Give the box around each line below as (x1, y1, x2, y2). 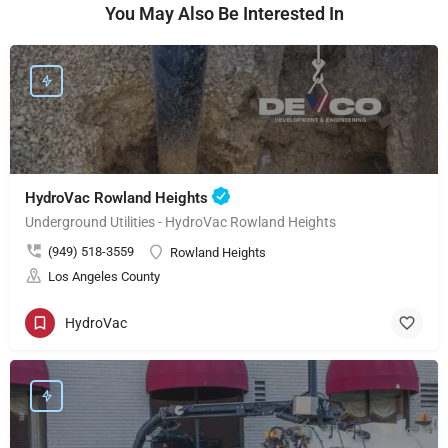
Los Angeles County (48, 269, 160, 285)
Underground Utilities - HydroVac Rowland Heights (25, 214, 336, 231)
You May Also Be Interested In (104, 3, 344, 25)
